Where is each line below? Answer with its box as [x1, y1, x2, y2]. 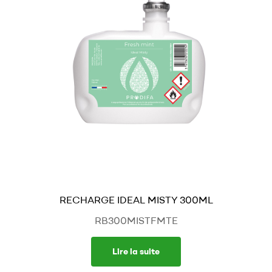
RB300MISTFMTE [94, 214, 178, 227]
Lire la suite [112, 246, 160, 257]
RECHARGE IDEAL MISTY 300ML [59, 194, 213, 206]
